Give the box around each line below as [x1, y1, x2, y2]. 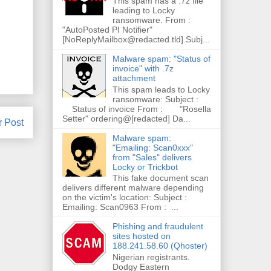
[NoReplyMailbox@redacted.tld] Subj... [62, 34, 210, 44]
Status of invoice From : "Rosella [62, 103, 211, 114]
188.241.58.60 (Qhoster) [112, 241, 207, 251]
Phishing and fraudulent [112, 221, 203, 232]
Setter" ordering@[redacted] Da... [62, 113, 191, 123]
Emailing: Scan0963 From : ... [62, 202, 178, 212]
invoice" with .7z [112, 63, 174, 73]
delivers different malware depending [62, 183, 204, 193]
